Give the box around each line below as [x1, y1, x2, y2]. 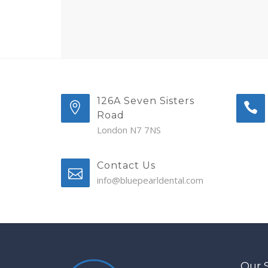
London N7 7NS [97, 124, 161, 136]
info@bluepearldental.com [97, 174, 203, 186]
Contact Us [97, 160, 156, 171]
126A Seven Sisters [97, 95, 194, 106]
